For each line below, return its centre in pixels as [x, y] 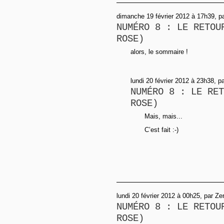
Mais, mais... [163, 116]
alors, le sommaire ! [159, 51]
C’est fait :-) [161, 129]
